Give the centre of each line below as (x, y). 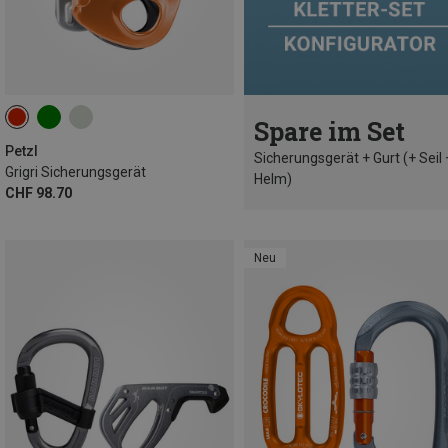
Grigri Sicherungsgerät (75, 172)
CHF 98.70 (38, 193)
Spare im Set (329, 132)
